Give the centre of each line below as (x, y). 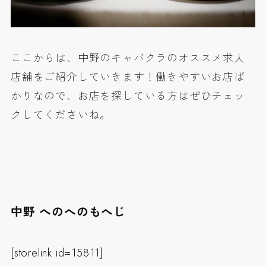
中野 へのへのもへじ (68, 212)
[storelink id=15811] (57, 253)
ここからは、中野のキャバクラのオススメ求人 (128, 58)
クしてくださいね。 (61, 115)
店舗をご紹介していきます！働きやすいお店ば (128, 77)
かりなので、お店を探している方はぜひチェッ (128, 96)
